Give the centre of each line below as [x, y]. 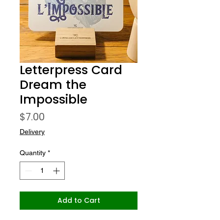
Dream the [53, 85]
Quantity [33, 153]
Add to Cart [79, 200]
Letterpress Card [71, 70]
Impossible [54, 99]
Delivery [32, 132]
